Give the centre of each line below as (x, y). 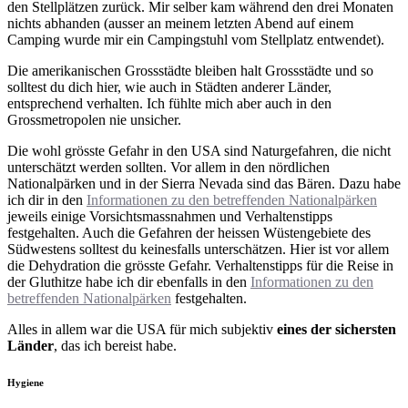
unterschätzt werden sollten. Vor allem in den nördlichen (168, 168)
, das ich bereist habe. (115, 346)
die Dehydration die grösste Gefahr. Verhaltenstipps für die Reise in (200, 266)
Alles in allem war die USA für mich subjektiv (142, 330)
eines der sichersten (337, 330)
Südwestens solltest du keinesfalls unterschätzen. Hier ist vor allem (198, 250)
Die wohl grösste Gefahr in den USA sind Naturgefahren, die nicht (199, 151)
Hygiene (25, 383)
